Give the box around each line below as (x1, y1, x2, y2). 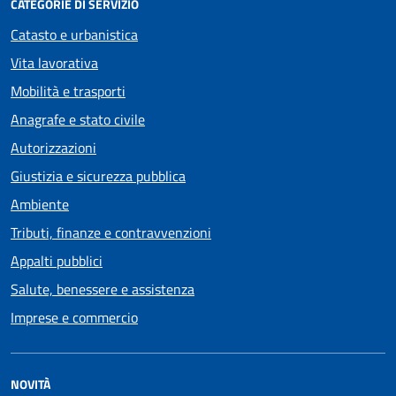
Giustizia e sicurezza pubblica (11, 165, 186, 187)
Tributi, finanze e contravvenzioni (11, 222, 211, 243)
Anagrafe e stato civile (11, 109, 145, 130)
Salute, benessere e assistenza (11, 278, 194, 300)
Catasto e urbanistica (11, 24, 138, 45)
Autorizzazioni (11, 137, 96, 158)
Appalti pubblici (11, 250, 103, 271)
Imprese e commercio (11, 307, 138, 328)
